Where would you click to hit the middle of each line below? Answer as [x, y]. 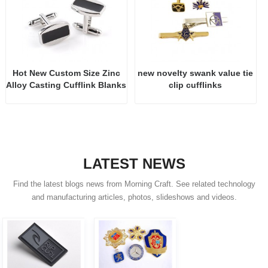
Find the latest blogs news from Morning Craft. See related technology [134, 185]
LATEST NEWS [134, 164]
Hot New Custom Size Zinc [66, 74]
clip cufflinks [196, 86]
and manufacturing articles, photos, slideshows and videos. [134, 198]
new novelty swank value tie [196, 74]
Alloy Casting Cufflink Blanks [66, 86]
